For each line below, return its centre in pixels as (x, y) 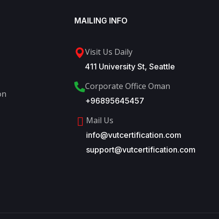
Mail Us (100, 120)
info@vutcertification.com (134, 135)
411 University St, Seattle (130, 66)
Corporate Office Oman (128, 86)
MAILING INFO (101, 20)
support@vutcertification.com (141, 149)
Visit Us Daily (109, 52)
